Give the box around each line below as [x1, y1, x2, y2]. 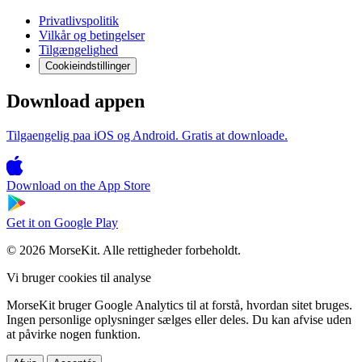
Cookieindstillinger [45, 60, 130, 73]
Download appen [6, 90, 145, 112]
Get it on [6, 215, 51, 229]
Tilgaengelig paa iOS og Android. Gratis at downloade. [6, 128, 288, 142]
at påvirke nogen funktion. [6, 326, 141, 341]
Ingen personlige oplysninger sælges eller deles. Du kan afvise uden [6, 312, 351, 326]
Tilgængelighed [39, 43, 118, 57]
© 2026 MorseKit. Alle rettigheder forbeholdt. [6, 242, 241, 257]
